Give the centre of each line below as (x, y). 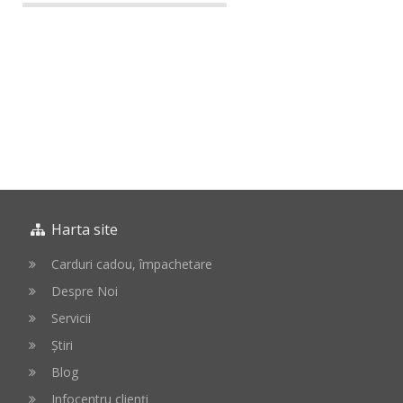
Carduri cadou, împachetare (131, 264)
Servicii (71, 318)
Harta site (82, 229)
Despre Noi (84, 291)
